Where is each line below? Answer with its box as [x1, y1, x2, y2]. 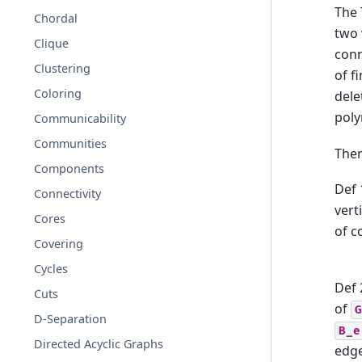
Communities [34, 136, 107, 151]
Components [34, 161, 105, 176]
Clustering [34, 61, 91, 76]
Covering [34, 236, 84, 251]
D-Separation [34, 311, 107, 326]
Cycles [34, 261, 69, 276]
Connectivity [34, 186, 102, 201]
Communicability [34, 111, 127, 126]
